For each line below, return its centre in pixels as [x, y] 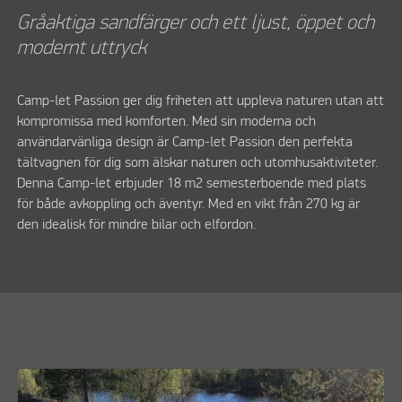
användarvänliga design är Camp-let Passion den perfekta [185, 143]
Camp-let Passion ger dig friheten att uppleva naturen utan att [201, 102]
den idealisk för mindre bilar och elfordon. [137, 226]
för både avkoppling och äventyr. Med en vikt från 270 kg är [189, 205]
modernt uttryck [82, 48]
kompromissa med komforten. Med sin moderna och [167, 122]
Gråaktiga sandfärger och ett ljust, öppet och [196, 22]
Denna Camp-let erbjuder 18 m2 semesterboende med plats [192, 184]
